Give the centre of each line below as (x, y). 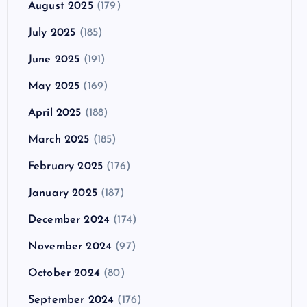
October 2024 (64, 273)
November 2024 (70, 246)
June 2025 (54, 59)
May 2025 (54, 86)
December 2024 (69, 220)
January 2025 (63, 193)
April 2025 (55, 113)
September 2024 (71, 300)
